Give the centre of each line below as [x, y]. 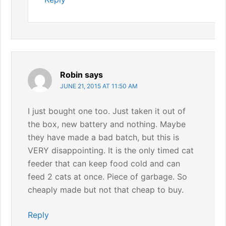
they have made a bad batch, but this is [104, 137]
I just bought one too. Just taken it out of [107, 111]
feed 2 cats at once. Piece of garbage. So [108, 177]
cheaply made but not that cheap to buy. [106, 190]
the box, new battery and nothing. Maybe [107, 124]
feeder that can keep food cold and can [104, 163]
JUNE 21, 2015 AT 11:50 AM [99, 86]
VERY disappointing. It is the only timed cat [111, 150]
